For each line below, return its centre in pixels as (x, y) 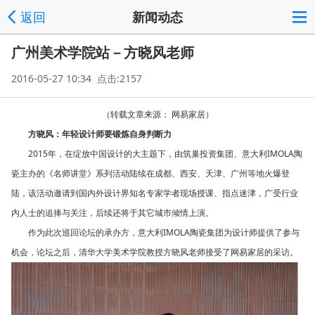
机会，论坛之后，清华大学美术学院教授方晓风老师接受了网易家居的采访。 (155, 252)
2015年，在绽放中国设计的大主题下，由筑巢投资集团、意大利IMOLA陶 (165, 154)
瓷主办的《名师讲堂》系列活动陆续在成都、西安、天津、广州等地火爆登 (150, 173)
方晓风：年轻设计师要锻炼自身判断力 (100, 134)
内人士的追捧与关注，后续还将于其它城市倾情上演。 (112, 213)
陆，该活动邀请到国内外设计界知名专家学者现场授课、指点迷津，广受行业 (155, 193)
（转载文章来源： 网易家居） (157, 114)
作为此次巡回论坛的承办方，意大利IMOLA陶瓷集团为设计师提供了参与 (164, 232)
